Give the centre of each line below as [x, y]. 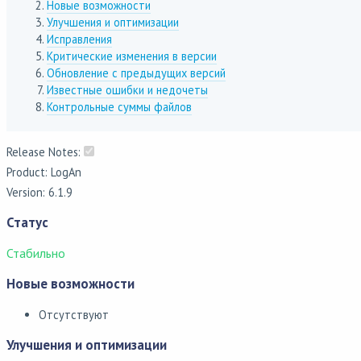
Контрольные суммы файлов [119, 107]
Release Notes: [45, 151]
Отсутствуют [74, 315]
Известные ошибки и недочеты [127, 90]
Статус [27, 222]
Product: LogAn [44, 172]
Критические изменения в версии [132, 56]
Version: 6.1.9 [39, 192]
